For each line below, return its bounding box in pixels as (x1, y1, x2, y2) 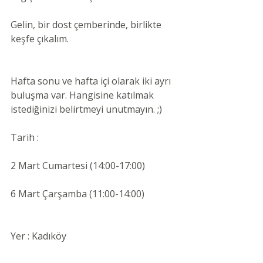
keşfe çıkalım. (11, 32, 71, 45)
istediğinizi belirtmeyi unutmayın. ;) (11, 103, 164, 116)
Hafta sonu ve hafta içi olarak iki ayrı (11, 75, 173, 87)
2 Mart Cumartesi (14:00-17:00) (11, 159, 145, 172)
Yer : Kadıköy (11, 230, 69, 242)
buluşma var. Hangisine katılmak (11, 89, 156, 102)
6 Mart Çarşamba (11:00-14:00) (11, 187, 144, 200)
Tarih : (11, 131, 39, 144)
